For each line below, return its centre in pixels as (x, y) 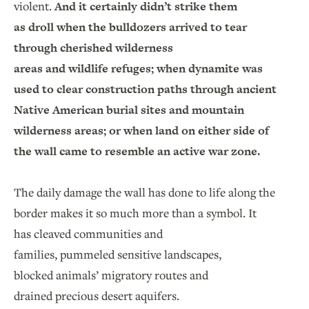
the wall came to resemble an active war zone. (137, 151)
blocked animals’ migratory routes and (111, 275)
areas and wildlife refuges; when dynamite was (138, 69)
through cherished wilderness (93, 48)
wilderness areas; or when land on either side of (141, 131)
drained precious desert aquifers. (98, 296)
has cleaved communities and (88, 234)
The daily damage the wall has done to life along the (144, 192)
